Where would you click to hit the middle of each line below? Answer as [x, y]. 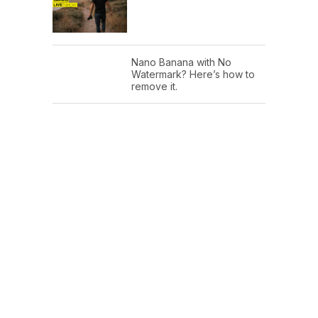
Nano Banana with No [181, 62]
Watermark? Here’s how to [193, 74]
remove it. [154, 86]
